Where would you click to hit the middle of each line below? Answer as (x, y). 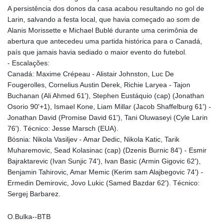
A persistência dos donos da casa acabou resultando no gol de (106, 8)
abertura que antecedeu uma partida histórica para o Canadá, (105, 41)
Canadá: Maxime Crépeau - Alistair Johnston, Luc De (91, 74)
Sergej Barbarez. (34, 194)
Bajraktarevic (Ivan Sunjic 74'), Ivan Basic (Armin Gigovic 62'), (104, 161)
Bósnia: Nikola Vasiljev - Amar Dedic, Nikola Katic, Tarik (93, 139)
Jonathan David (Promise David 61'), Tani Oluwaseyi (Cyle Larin (108, 117)
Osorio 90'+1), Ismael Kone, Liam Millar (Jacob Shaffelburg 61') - (109, 106)
